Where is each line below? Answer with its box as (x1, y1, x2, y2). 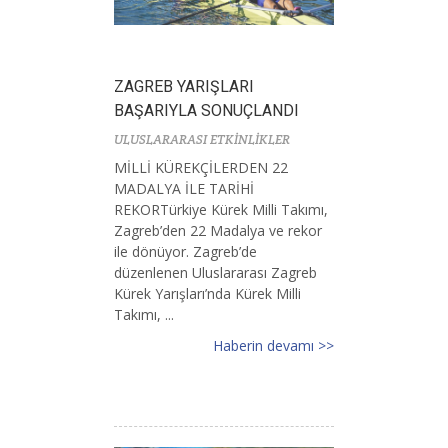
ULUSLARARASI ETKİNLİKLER (114, 130, 290, 148)
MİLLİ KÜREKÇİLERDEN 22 (114, 157, 288, 177)
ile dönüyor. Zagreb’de (114, 241, 257, 261)
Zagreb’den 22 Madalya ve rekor (114, 220, 322, 240)
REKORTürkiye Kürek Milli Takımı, (114, 199, 328, 219)
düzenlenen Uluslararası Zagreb (114, 262, 317, 282)
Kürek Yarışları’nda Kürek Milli (114, 283, 301, 303)
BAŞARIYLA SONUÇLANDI (114, 100, 299, 120)
